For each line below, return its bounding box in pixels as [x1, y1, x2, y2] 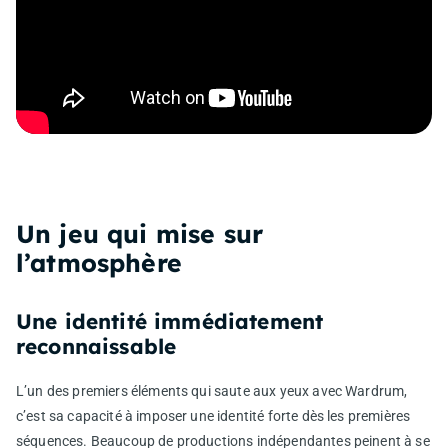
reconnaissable [16, 332, 177, 359]
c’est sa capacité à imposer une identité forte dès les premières [16, 407, 411, 424]
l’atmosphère [16, 246, 182, 278]
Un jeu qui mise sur [16, 217, 264, 249]
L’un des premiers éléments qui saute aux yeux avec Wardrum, [16, 382, 408, 399]
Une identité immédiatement [16, 307, 324, 334]
